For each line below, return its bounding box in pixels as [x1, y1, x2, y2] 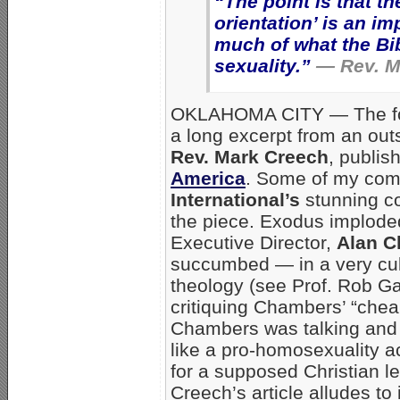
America [171, 168, 246, 189]
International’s [171, 189, 300, 211]
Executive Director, [171, 232, 337, 254]
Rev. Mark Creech [171, 146, 329, 168]
